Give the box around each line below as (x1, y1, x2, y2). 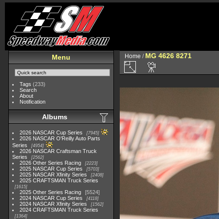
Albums (42, 113, 67, 121)
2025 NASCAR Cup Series (20, 166, 83, 172)
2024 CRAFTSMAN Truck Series (20, 207, 99, 213)
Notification (20, 99, 46, 105)
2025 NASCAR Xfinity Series (20, 172, 88, 177)
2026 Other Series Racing (20, 160, 82, 166)
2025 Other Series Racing (20, 189, 82, 195)
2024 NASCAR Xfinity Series (20, 201, 88, 207)
